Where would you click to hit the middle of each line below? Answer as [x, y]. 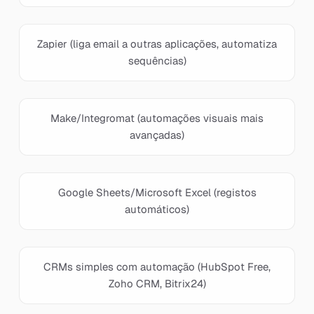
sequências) [157, 61]
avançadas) [157, 135]
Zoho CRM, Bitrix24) [157, 284]
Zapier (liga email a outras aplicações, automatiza [157, 44]
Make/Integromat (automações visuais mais [157, 118]
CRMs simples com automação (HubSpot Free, [157, 267]
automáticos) [157, 209]
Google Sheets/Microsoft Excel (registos [157, 192]
